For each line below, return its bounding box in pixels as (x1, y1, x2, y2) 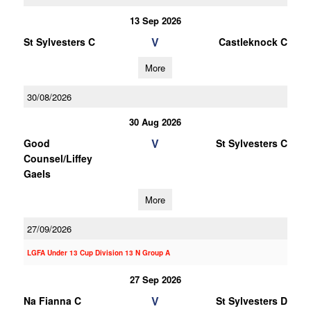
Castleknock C (218, 35, 287, 49)
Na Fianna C (23, 294, 81, 308)
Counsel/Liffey (23, 151, 92, 165)
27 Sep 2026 (129, 273, 181, 286)
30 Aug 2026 (129, 115, 182, 128)
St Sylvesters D (215, 294, 287, 308)
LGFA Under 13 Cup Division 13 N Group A (26, 248, 170, 258)
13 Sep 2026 (129, 14, 181, 27)
